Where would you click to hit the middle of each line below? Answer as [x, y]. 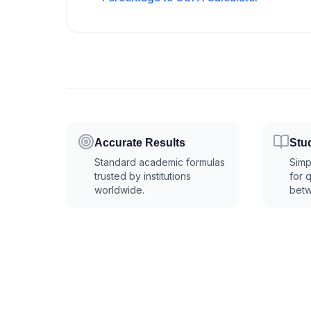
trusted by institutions [143, 176]
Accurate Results [140, 143]
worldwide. [119, 190]
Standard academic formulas [160, 162]
